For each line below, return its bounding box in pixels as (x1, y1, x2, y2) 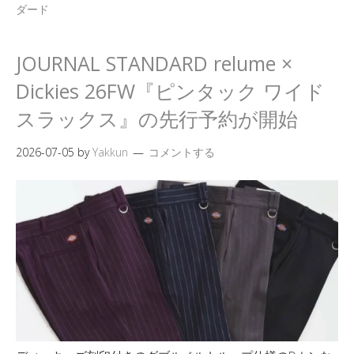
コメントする (149, 145, 215, 160)
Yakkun (92, 145, 128, 160)
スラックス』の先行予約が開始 (16, 105, 298, 132)
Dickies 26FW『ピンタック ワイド (16, 77, 325, 104)
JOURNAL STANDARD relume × (16, 50, 292, 77)
